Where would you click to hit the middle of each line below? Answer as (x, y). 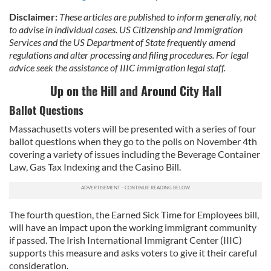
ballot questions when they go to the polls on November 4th (133, 141)
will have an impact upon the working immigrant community (133, 227)
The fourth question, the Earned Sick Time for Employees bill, (134, 214)
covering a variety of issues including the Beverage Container (135, 154)
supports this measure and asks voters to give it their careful (133, 253)
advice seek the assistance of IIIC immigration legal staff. (117, 67)
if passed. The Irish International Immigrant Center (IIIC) (126, 240)
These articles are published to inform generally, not (158, 17)
